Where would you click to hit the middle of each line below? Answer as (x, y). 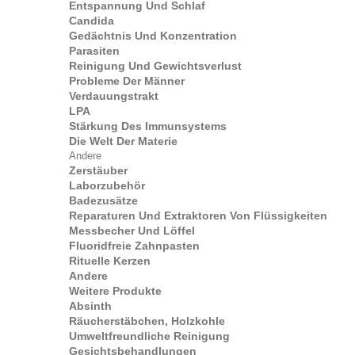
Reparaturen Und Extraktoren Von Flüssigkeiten (198, 216)
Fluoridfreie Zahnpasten (134, 246)
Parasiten (94, 51)
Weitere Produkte (115, 291)
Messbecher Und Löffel (132, 231)
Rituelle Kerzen (110, 261)
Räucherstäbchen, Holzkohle (147, 321)
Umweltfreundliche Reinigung (149, 336)
